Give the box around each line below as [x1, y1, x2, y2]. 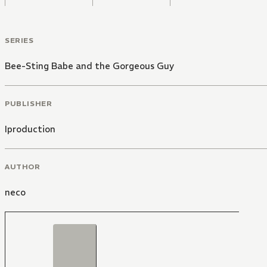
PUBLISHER [5, 98, 52, 108]
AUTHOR [5, 162, 41, 171]
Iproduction [5, 123, 55, 135]
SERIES [5, 36, 34, 45]
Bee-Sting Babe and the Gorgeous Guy [5, 60, 174, 72]
